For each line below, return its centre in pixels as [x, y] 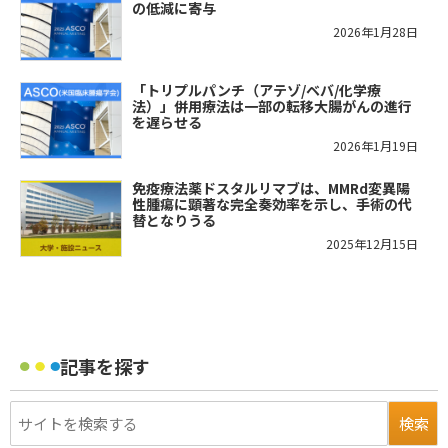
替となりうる [174, 219]
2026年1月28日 [375, 31]
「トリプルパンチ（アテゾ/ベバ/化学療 [256, 89]
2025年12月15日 [372, 243]
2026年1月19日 [375, 145]
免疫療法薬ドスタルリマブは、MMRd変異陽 [271, 187]
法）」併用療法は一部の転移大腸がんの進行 [272, 105]
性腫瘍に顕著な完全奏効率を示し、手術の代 [272, 203]
